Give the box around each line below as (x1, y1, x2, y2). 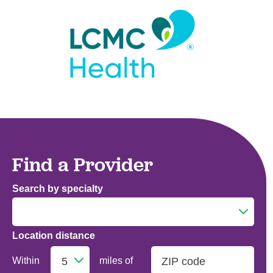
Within (12, 254, 40, 266)
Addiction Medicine (41, 248, 131, 260)
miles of (99, 254, 133, 266)
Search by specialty (12, 183, 103, 194)
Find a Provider (12, 151, 153, 176)
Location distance (12, 229, 95, 241)
